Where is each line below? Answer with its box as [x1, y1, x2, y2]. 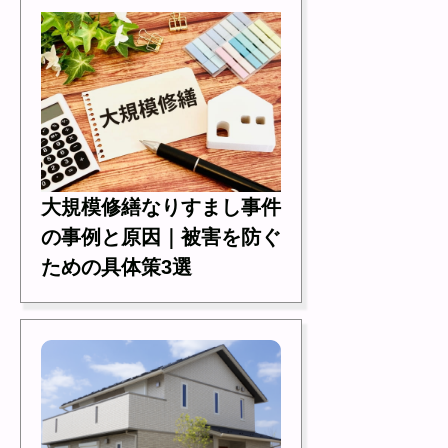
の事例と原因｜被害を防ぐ [41, 225, 281, 248]
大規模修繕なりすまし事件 [41, 195, 281, 218]
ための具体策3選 [41, 255, 192, 278]
